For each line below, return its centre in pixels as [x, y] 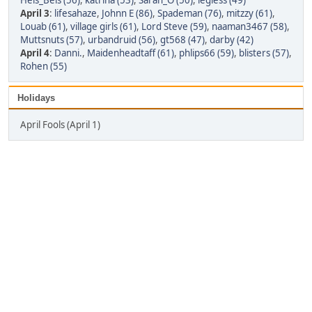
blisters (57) [264, 53]
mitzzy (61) [249, 13]
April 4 [35, 53]
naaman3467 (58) [249, 26]
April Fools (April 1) [60, 125]
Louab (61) [43, 26]
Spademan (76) [189, 13]
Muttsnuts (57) [52, 40]
